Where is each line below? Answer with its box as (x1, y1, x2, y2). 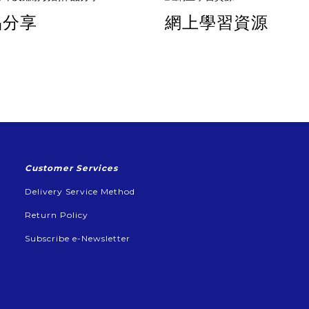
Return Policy (25, 209, 88, 220)
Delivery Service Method (25, 186, 135, 197)
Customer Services (25, 162, 118, 173)
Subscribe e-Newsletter (25, 232, 130, 243)
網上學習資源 (165, 12, 268, 32)
